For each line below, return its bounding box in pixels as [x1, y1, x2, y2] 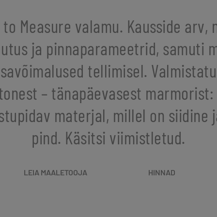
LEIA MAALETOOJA [24, 168, 87, 177]
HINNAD [148, 168, 175, 177]
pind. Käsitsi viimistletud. [31, 127, 186, 148]
